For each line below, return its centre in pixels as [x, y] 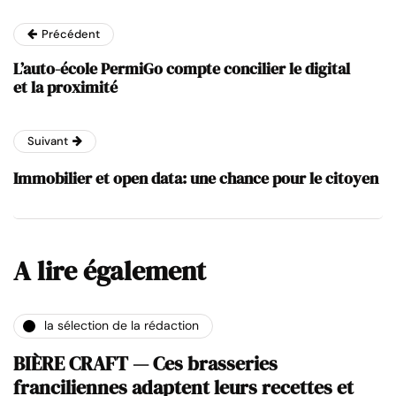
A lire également [110, 270]
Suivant [48, 141]
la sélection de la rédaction [122, 326]
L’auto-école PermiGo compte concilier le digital [182, 68]
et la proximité [65, 87]
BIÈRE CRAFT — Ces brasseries [145, 363]
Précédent [71, 34]
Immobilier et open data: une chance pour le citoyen [196, 178]
